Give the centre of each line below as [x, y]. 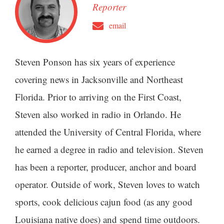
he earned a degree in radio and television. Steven [109, 149]
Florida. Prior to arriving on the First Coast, [98, 96]
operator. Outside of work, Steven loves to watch [107, 184]
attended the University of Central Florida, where [108, 131]
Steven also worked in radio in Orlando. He [98, 114]
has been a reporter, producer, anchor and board [106, 166]
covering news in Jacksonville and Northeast [99, 79]
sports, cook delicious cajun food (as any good [104, 201]
